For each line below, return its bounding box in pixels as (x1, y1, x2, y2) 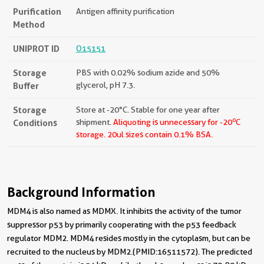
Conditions (13, 117, 57, 129)
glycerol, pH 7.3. (76, 80, 135, 90)
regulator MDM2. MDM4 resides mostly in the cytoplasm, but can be (7, 233, 250, 243)
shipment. (76, 117, 113, 127)
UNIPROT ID (13, 43, 60, 55)
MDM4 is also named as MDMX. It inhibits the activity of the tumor (7, 206, 242, 216)
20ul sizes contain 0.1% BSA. (105, 130, 213, 140)
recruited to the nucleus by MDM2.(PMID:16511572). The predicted (7, 247, 252, 257)
